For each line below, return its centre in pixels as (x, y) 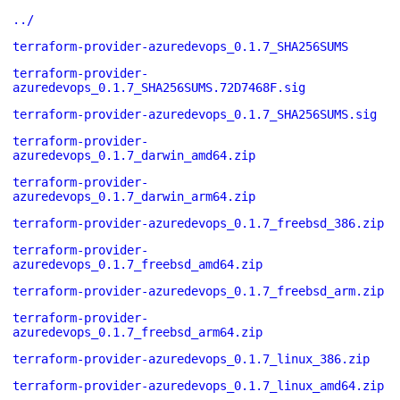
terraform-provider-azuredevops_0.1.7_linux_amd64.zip (198, 386)
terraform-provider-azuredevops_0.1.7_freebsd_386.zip (198, 223)
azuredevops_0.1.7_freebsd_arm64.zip (137, 332)
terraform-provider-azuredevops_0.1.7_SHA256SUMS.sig (195, 114)
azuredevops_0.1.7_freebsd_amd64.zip (137, 264)
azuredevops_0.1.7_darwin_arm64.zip (134, 196)
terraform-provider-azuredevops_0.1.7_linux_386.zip (191, 359)
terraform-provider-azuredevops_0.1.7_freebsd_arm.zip (198, 291)
